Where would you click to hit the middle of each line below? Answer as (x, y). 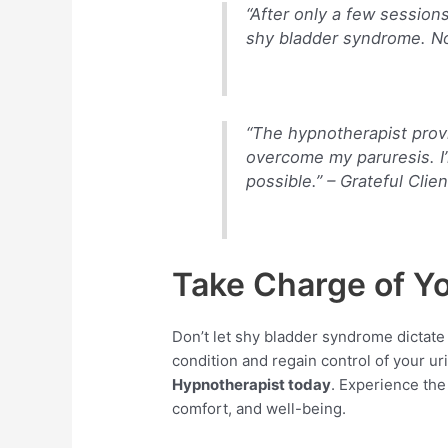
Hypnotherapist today (252, 384)
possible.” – (293, 180)
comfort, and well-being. (259, 408)
